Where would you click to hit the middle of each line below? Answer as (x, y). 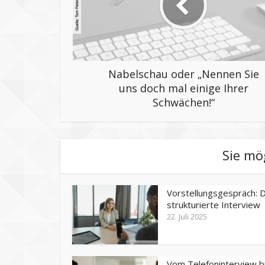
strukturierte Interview (214, 204)
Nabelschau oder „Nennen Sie (183, 74)
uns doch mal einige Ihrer (183, 88)
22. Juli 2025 (187, 216)
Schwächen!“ (183, 102)
